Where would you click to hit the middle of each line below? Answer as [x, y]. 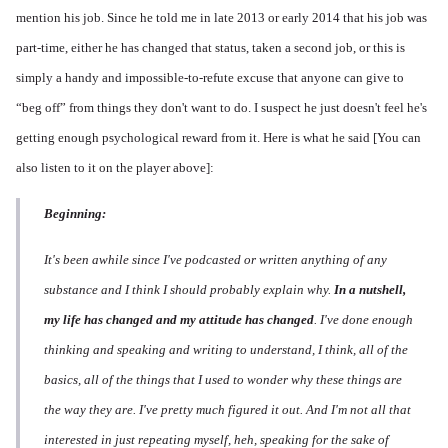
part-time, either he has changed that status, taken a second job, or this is [210, 48]
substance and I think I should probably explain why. [189, 290]
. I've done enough [363, 320]
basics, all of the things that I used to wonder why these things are [223, 380]
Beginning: [75, 214]
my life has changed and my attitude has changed [179, 320]
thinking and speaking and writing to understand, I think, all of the [226, 350]
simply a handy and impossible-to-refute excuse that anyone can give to [210, 78]
